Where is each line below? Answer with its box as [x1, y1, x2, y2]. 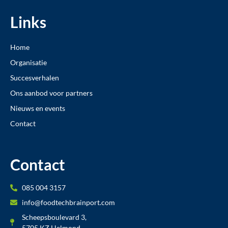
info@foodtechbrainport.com [21, 198, 115, 207]
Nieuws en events [10, 104, 65, 113]
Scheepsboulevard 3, [21, 213, 87, 222]
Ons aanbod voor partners [10, 89, 93, 98]
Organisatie [10, 58, 47, 67]
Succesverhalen [10, 73, 59, 82]
